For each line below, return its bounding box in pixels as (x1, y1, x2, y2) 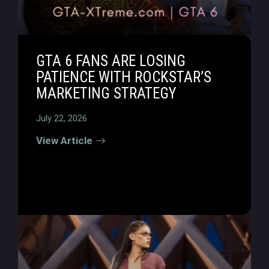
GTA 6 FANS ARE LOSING (36, 52, 186, 70)
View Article (36, 134, 92, 147)
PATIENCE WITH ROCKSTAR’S (36, 68, 211, 86)
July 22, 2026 (36, 113, 87, 124)
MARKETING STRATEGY (36, 85, 177, 102)
